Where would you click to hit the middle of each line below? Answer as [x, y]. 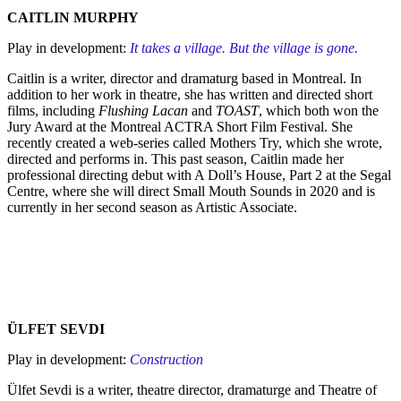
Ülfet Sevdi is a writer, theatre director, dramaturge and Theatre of [192, 390]
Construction [166, 360]
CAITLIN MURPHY [73, 18]
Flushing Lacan [143, 111]
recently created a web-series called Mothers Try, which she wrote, [195, 143]
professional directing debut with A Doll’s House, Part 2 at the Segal [199, 175]
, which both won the [319, 111]
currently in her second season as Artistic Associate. [152, 208]
